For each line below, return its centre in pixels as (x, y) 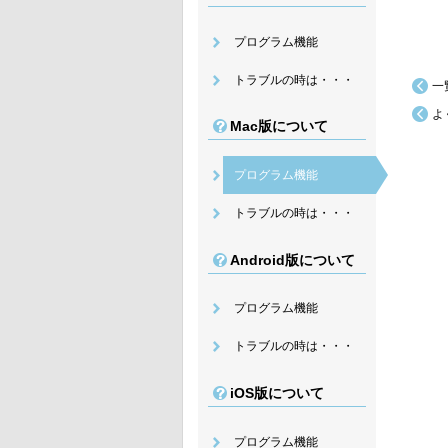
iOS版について (277, 392)
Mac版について (279, 126)
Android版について (292, 259)
